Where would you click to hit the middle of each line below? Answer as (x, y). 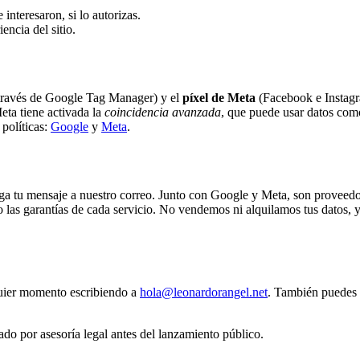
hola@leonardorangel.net (204, 292)
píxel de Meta (219, 98)
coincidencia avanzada (163, 112)
